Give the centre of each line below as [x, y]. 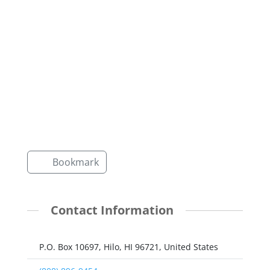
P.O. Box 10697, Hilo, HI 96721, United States [129, 246]
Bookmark [75, 162]
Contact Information [112, 210]
